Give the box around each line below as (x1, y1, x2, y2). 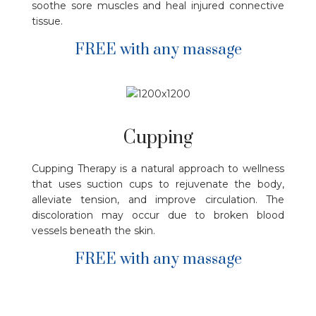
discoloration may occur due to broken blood (32, 209, 284, 222)
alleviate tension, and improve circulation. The (32, 193, 284, 207)
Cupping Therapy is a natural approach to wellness (32, 162, 284, 176)
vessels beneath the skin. (32, 224, 155, 238)
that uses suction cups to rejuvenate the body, (32, 178, 284, 191)
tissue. (32, 14, 63, 28)
